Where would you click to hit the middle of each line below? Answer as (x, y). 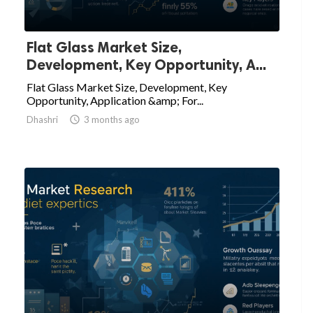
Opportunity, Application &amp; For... (115, 101)
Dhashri (42, 120)
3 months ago (112, 120)
